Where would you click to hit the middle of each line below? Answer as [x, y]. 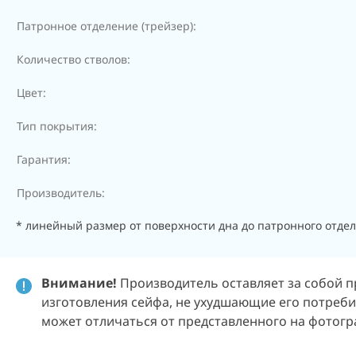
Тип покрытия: [57, 126]
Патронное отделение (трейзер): [106, 26]
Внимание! [81, 283]
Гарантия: [44, 159]
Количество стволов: [74, 59]
